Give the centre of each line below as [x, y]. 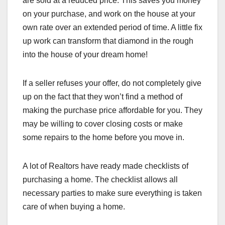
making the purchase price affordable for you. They [113, 110]
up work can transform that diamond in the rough [108, 41]
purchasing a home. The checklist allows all [100, 180]
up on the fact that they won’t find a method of [102, 97]
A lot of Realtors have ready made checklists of [105, 166]
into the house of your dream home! [85, 55]
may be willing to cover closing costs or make [103, 124]
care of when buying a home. [74, 207]
